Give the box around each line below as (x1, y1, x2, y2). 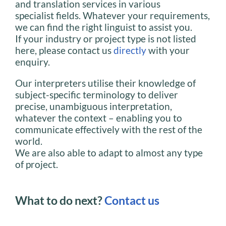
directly (111, 44, 146, 56)
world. (15, 135, 42, 147)
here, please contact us (15, 44, 111, 56)
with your (146, 44, 190, 56)
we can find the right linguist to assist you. (15, 21, 192, 33)
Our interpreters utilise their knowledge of (15, 77, 196, 89)
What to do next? (15, 193, 104, 208)
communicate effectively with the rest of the (15, 124, 202, 136)
